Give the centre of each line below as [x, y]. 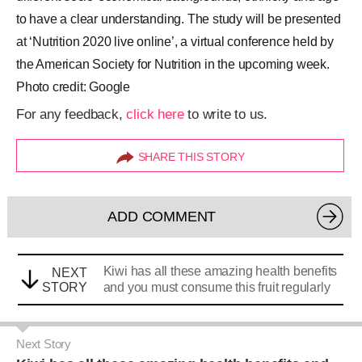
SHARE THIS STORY [191, 157]
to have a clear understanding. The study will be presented [179, 19]
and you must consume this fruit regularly [217, 287]
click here [155, 114]
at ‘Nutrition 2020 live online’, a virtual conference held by [175, 42]
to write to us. [226, 114]
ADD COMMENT [162, 217]
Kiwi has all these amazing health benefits [220, 271]
